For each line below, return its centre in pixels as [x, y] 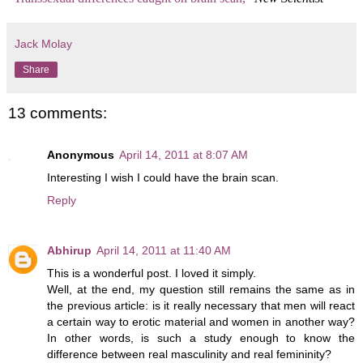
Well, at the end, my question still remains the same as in [201, 290]
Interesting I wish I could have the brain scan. [163, 178]
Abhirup [69, 251]
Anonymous [81, 155]
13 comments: [58, 113]
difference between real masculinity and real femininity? [189, 354]
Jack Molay [43, 43]
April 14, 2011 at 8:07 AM [184, 155]
